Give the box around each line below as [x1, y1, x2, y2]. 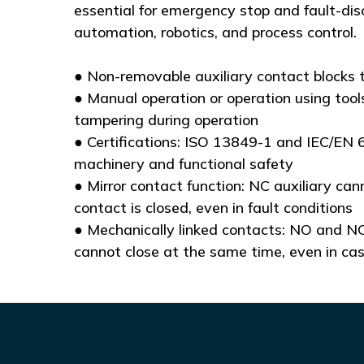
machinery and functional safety [73, 154, 293, 173]
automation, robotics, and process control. [73, 22, 357, 41]
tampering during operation [73, 110, 258, 129]
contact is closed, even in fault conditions [73, 197, 353, 217]
